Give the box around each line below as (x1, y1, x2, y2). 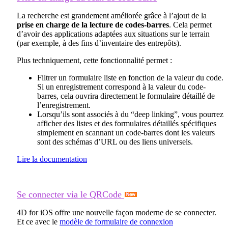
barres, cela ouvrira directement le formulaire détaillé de (37, 91, 215, 100)
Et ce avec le (17, 217, 60, 226)
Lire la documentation (17, 154, 87, 163)
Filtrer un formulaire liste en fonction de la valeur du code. (37, 73, 223, 82)
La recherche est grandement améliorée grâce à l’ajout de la (17, 11, 207, 20)
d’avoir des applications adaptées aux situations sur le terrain (17, 29, 210, 38)
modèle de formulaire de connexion (60, 217, 173, 226)
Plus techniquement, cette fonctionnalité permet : (17, 55, 172, 65)
